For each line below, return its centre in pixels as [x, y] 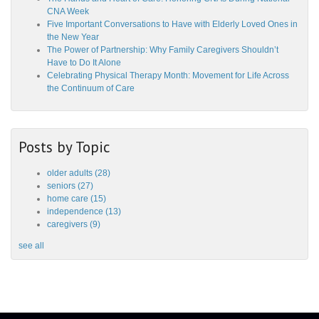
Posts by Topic [64, 147]
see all [31, 246]
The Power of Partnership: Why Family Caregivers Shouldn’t [163, 50]
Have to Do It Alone [84, 63]
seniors [62, 186]
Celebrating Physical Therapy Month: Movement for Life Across [168, 76]
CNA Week [68, 12]
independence [76, 212]
